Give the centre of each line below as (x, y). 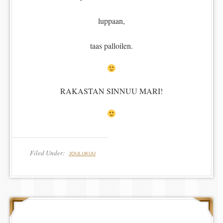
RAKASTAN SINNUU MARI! (111, 91)
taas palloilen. (111, 46)
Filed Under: (48, 153)
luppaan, (111, 21)
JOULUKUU (82, 154)
